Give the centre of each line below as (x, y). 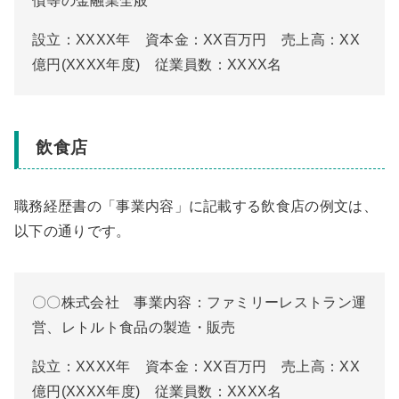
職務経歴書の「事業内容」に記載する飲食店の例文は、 (196, 207)
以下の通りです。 (73, 232)
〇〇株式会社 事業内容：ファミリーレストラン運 (199, 303)
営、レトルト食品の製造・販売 (134, 328)
